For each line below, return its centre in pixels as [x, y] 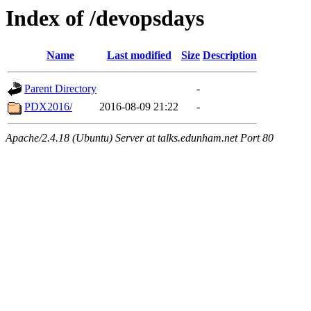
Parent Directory [60, 89]
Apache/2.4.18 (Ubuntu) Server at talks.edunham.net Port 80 [140, 138]
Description [230, 56]
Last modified [139, 56]
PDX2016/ [48, 107]
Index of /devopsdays [105, 18]
